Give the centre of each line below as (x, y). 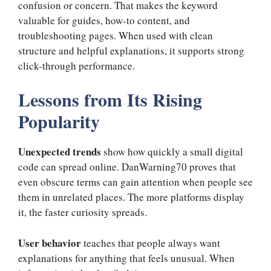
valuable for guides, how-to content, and (104, 20)
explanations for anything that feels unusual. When (126, 258)
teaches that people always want (151, 243)
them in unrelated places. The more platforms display (131, 197)
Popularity (59, 121)
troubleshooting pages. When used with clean (116, 35)
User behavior (50, 243)
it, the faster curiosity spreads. (83, 212)
